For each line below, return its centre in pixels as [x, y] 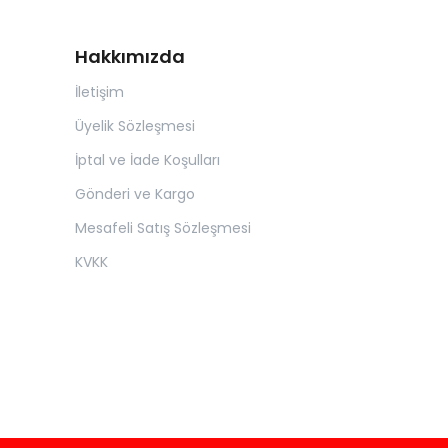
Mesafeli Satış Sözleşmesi [163, 228]
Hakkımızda [130, 56]
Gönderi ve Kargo [135, 194]
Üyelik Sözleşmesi [135, 126]
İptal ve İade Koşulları [147, 160]
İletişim [99, 92]
